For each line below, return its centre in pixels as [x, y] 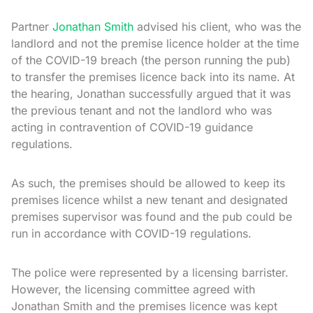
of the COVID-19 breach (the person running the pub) [151, 60]
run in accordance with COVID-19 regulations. [131, 233]
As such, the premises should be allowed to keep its [148, 183]
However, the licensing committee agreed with [133, 289]
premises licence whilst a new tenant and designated [150, 200]
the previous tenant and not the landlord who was [141, 110]
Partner [32, 27]
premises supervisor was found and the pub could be [152, 217]
